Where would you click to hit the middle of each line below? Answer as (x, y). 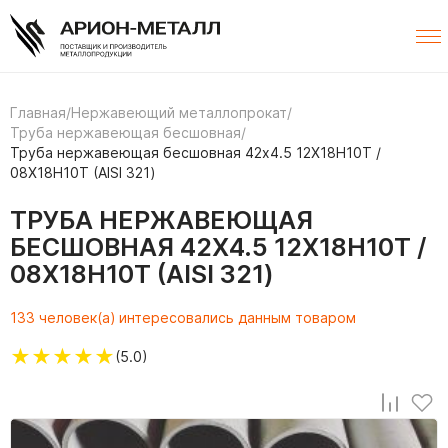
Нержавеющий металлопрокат (179, 113)
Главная (38, 113)
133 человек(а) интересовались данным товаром (183, 318)
